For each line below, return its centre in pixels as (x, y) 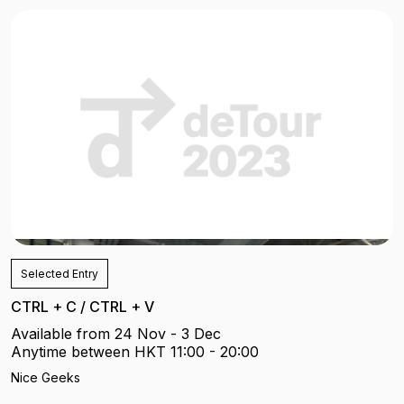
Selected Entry (60, 273)
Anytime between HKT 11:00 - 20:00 (135, 351)
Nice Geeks (46, 377)
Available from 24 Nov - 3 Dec (116, 333)
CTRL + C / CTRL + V (83, 306)
